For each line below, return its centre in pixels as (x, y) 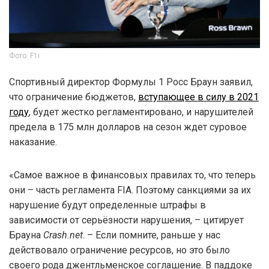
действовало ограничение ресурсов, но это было (119, 250)
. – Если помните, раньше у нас (152, 235)
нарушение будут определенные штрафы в (107, 205)
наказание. (33, 142)
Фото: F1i (24, 56)
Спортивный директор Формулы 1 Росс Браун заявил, (131, 82)
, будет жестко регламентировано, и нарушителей (141, 112)
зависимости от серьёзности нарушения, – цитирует (126, 220)
